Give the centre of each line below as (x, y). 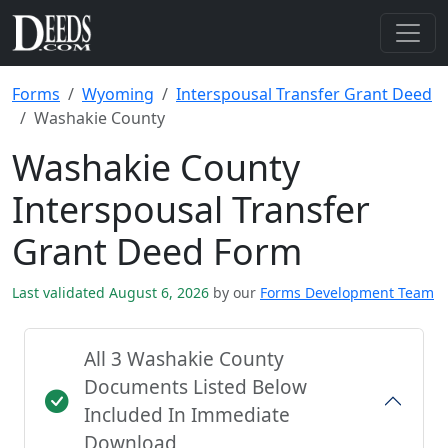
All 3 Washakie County (184, 359)
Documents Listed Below (195, 387)
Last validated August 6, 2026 (112, 292)
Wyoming (118, 94)
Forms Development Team (347, 292)
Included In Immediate (187, 415)
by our (234, 292)
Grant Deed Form (157, 251)
